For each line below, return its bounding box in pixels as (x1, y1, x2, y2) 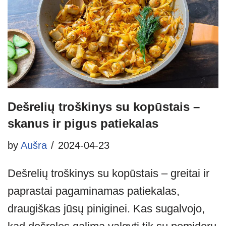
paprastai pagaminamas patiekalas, (8, 184, 180, 197)
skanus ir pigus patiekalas (8, 116, 158, 130)
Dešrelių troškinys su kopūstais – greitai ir (8, 166, 209, 180)
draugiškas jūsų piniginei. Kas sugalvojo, (8, 202, 205, 215)
